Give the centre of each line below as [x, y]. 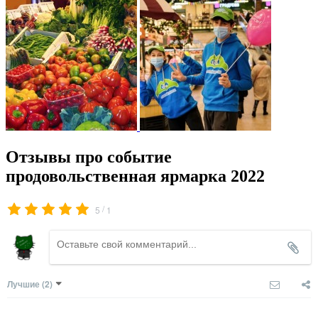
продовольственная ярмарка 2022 [135, 176]
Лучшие [23, 284]
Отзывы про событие [89, 157]
